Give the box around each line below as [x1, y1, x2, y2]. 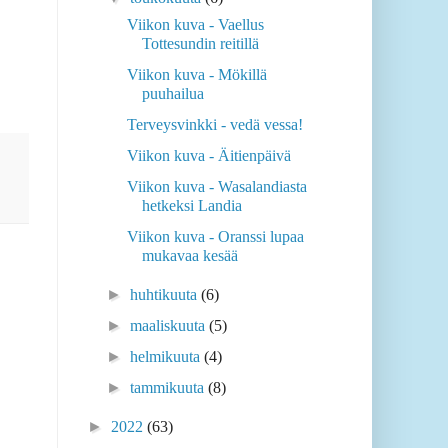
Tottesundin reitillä [141, 35, 259, 53]
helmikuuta [130, 348, 205, 366]
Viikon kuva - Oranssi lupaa [126, 228, 304, 246]
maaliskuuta [130, 317, 210, 335]
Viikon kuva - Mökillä [126, 66, 267, 84]
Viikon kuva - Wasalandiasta [126, 178, 307, 196]
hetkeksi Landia [141, 197, 242, 215]
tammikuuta [130, 379, 209, 397]
